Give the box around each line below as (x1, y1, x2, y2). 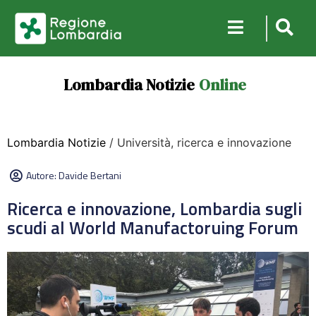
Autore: (26, 168, 59, 183)
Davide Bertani (59, 168, 121, 183)
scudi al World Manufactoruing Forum (7, 214, 298, 241)
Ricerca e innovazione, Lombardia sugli (7, 195, 302, 222)
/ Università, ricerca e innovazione (106, 135, 291, 150)
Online (198, 74, 246, 95)
